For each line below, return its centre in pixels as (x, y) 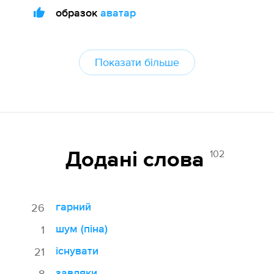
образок (76, 13)
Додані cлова (137, 161)
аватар (118, 13)
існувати (77, 251)
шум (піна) (81, 229)
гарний (73, 207)
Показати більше (137, 62)
